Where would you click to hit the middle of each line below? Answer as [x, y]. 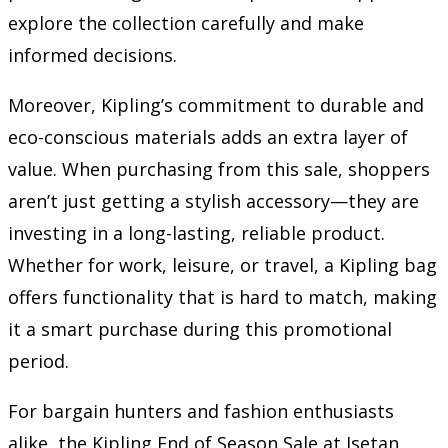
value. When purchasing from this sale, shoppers [219, 168]
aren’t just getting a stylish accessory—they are [213, 200]
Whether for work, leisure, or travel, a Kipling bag [222, 264]
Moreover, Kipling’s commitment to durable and [216, 104]
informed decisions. [92, 54]
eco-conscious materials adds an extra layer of [208, 136]
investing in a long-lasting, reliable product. [196, 232]
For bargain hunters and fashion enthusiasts [201, 410]
